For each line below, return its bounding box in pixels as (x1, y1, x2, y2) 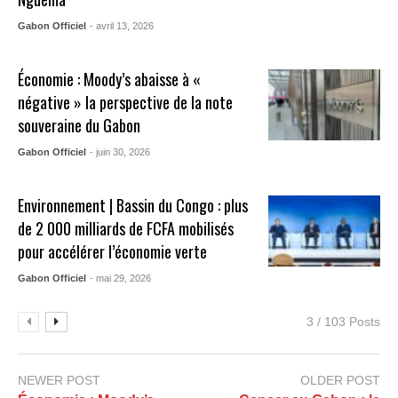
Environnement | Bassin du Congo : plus (18, 194, 249, 218)
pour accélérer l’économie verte (18, 240, 208, 264)
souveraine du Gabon (18, 114, 141, 138)
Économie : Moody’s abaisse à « (18, 68, 202, 92)
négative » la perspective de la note (18, 91, 234, 115)
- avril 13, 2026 (90, 20, 155, 32)
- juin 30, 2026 (90, 147, 151, 158)
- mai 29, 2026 (90, 273, 152, 284)
